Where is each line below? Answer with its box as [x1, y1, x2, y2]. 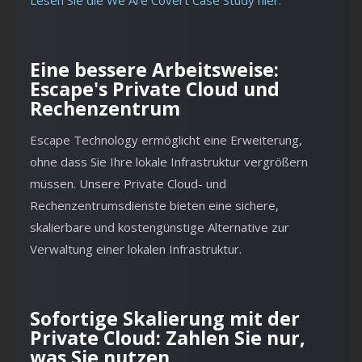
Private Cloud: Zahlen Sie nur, [30, 325, 305, 351]
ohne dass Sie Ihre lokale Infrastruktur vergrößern [30, 154, 308, 170]
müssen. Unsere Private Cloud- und [30, 175, 226, 192]
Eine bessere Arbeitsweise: [30, 57, 279, 83]
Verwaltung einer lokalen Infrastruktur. [30, 241, 242, 258]
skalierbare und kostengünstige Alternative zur [30, 219, 289, 236]
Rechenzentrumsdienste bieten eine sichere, [30, 197, 279, 214]
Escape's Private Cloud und [30, 76, 280, 103]
